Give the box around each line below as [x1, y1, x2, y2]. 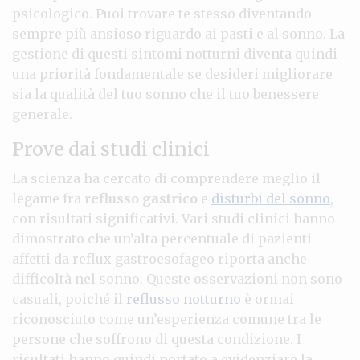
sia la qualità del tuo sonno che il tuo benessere [12, 85, 319, 102]
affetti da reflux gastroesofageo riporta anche [12, 250, 307, 267]
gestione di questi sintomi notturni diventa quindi [12, 45, 337, 62]
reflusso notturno [126, 290, 241, 307]
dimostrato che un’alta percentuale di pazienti [12, 230, 312, 247]
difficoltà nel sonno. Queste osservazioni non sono [12, 270, 342, 287]
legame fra [12, 190, 84, 207]
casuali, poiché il [12, 290, 126, 307]
